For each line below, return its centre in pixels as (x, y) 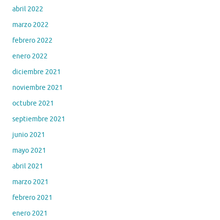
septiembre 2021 (39, 119)
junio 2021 (29, 135)
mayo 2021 (29, 150)
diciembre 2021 (37, 72)
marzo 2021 (30, 182)
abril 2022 (28, 9)
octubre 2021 (33, 103)
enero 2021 (30, 213)
